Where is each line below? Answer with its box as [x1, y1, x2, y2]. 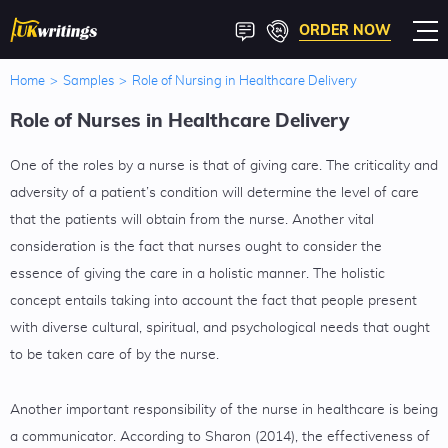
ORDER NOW [299, 21, 391, 39]
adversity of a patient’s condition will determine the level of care [10, 186, 419, 200]
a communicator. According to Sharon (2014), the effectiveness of [10, 430, 430, 444]
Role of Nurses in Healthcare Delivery [10, 108, 349, 132]
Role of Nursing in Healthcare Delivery [132, 75, 357, 88]
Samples [63, 75, 114, 88]
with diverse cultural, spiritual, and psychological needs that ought [10, 321, 430, 335]
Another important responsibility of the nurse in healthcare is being [10, 403, 438, 417]
